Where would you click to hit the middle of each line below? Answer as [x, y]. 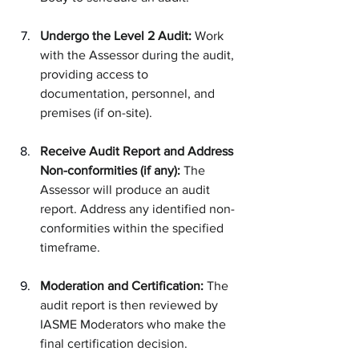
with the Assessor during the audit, [139, 54]
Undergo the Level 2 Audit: [116, 35]
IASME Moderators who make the [135, 324]
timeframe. [70, 247]
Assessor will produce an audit [127, 189]
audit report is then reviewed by [131, 305]
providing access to [96, 74]
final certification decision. [114, 343]
